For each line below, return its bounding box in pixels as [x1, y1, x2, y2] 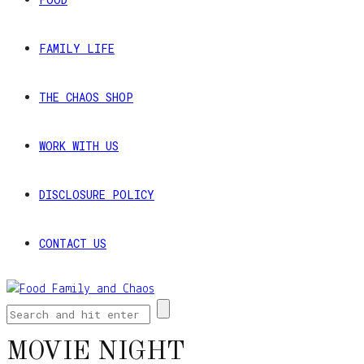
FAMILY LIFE [39, 41, 115, 57]
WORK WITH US [39, 138, 119, 154]
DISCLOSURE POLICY [39, 187, 154, 203]
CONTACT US [39, 236, 106, 252]
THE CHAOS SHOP [39, 89, 133, 106]
